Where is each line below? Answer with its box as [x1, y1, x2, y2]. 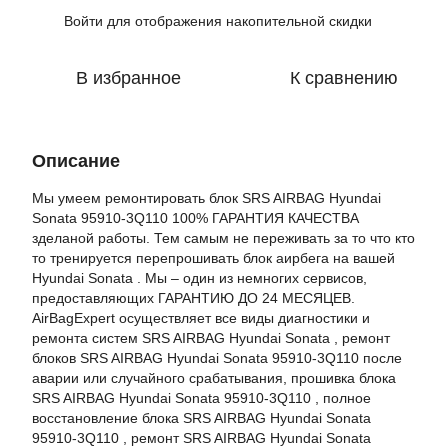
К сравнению [290, 68, 398, 88]
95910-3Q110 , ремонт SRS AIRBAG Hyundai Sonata [32, 430, 371, 446]
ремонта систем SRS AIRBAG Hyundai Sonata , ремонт [32, 330, 390, 346]
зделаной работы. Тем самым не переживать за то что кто [32, 230, 415, 246]
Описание [32, 151, 120, 171]
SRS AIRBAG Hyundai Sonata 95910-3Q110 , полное [32, 390, 371, 406]
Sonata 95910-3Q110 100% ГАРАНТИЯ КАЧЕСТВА [32, 210, 359, 226]
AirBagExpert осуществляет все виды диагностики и [32, 310, 370, 326]
